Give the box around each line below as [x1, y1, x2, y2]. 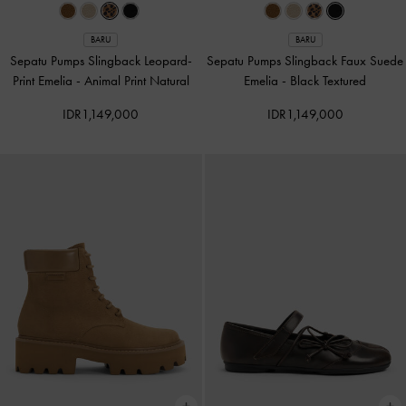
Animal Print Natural [83, 72, 189, 89]
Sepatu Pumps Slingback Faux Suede [207, 52, 404, 69]
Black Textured [290, 72, 367, 89]
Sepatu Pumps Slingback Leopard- [9, 52, 192, 69]
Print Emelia [12, 72, 76, 89]
